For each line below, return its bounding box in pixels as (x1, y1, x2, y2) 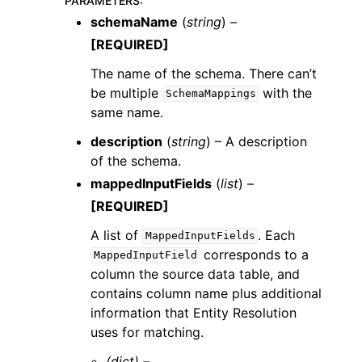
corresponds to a (200, 246, 309, 263)
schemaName (90, 13, 178, 30)
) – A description (206, 133, 307, 149)
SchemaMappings (165, 87, 256, 100)
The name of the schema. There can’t (90, 65, 317, 82)
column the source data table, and (90, 265, 300, 282)
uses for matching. (90, 323, 204, 340)
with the (259, 84, 313, 101)
